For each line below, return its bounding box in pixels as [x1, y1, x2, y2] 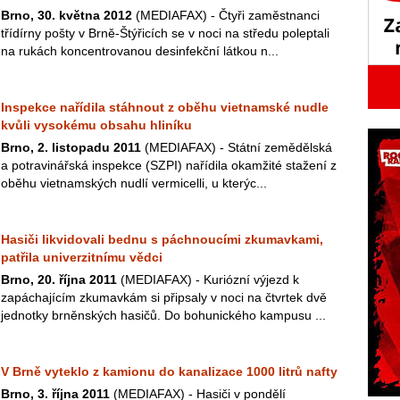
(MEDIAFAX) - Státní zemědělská [141, 140, 332, 154]
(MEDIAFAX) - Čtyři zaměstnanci [132, 8, 320, 22]
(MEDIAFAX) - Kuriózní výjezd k [117, 272, 299, 287]
